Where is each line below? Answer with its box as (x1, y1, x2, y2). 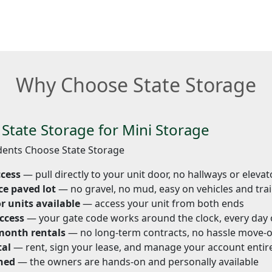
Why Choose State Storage (16, 71, 256, 98)
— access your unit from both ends (80, 197, 244, 211)
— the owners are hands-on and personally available (15, 255, 259, 269)
